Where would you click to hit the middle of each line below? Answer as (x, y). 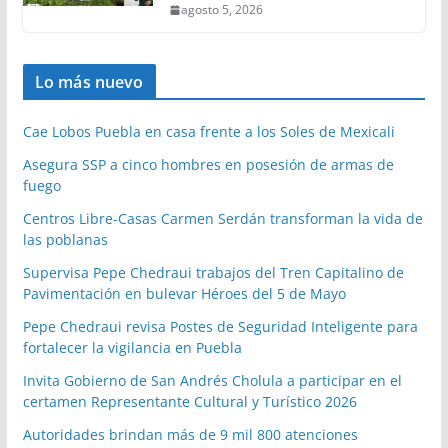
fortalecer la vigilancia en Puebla (132, 348)
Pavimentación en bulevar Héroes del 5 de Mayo (184, 294)
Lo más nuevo (89, 82)
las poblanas (65, 240)
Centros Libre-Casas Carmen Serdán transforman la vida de (222, 219)
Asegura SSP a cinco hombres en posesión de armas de (208, 165)
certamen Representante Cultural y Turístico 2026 (189, 402)
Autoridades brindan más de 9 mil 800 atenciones (190, 435)
